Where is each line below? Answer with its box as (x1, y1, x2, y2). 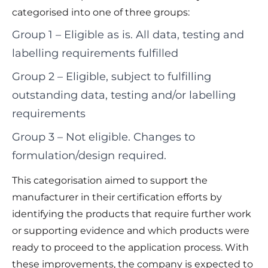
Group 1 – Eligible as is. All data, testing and (12, 28, 244, 42)
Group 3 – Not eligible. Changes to (12, 130, 195, 144)
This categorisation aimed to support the (12, 175, 208, 187)
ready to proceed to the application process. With (12, 242, 249, 254)
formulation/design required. (12, 149, 166, 163)
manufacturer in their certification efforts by (12, 191, 222, 203)
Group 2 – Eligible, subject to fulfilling (12, 70, 211, 84)
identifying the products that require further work (12, 208, 251, 220)
